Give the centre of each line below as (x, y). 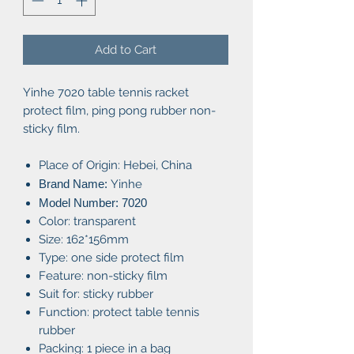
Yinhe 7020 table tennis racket (106, 92)
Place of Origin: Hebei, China (115, 165)
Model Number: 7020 (93, 202)
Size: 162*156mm (84, 239)
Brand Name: (73, 183)
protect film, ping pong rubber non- (119, 110)
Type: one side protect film (111, 257)
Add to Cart (126, 49)
